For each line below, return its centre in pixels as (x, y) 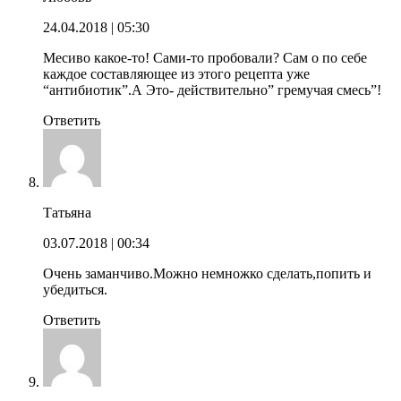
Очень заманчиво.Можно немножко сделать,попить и (207, 273)
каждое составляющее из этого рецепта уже (176, 73)
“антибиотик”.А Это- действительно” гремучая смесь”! (212, 90)
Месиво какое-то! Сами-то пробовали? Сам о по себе (205, 57)
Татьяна (67, 212)
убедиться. (75, 289)
